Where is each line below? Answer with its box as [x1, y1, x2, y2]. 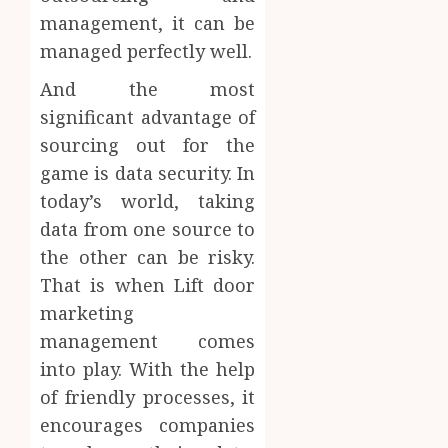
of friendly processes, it [40, 384, 256, 409]
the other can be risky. [40, 244, 256, 269]
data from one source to [40, 216, 256, 241]
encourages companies [40, 412, 256, 437]
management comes [40, 328, 256, 353]
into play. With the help [40, 356, 256, 381]
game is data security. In [40, 160, 256, 185]
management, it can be [40, 10, 256, 35]
